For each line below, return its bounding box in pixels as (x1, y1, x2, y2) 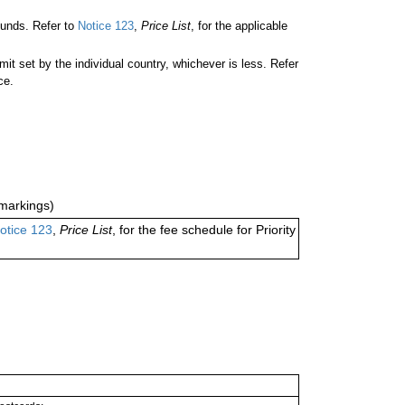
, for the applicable (191, 19, 287, 33)
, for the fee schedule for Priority (112, 222, 296, 238)
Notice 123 (74, 19, 134, 33)
